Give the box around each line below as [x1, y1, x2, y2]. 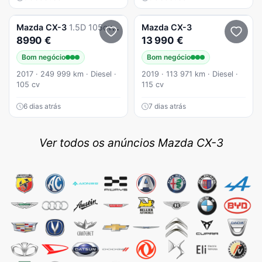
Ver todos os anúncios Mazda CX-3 [39, 136, 223, 150]
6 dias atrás [23, 102, 61, 111]
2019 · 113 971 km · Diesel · [142, 70, 238, 78]
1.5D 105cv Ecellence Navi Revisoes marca [69, 22, 112, 32]
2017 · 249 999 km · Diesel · [16, 70, 116, 78]
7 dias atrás [149, 102, 186, 111]
